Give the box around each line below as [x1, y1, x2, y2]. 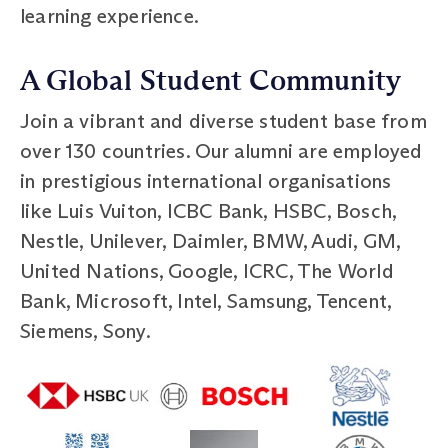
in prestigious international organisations [20, 168, 392, 193]
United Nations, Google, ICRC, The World [20, 258, 394, 283]
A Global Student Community [20, 63, 402, 98]
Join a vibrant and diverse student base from [20, 108, 427, 133]
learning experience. [20, 3, 199, 28]
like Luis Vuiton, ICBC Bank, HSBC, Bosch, [20, 198, 397, 223]
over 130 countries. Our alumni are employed [20, 138, 423, 163]
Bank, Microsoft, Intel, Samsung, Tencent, [20, 288, 392, 313]
